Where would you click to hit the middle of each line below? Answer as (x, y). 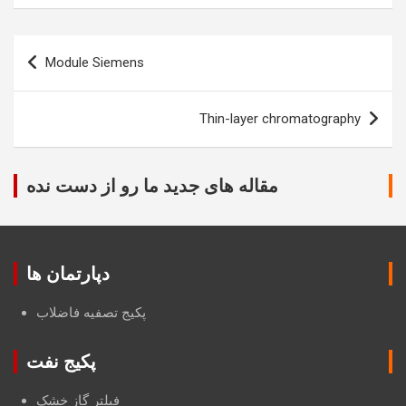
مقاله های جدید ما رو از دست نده (152, 186)
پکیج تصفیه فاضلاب (91, 313)
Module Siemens (95, 63)
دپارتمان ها (68, 274)
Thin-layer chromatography (280, 119)
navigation (66, 78)
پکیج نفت (61, 362)
